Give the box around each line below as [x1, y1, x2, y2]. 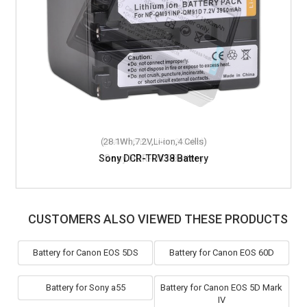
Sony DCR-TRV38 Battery [99, 153, 208, 164]
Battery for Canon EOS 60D [169, 247, 274, 258]
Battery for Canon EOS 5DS [32, 247, 138, 258]
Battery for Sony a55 [45, 282, 125, 293]
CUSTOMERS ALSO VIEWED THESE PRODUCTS [27, 212, 288, 227]
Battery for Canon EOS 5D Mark [160, 282, 283, 293]
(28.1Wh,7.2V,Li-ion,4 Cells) [100, 136, 207, 147]
